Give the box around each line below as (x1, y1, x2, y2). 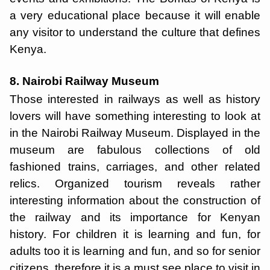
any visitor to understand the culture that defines (10, 26, 260, 39)
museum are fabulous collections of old (10, 143, 260, 156)
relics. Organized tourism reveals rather (10, 177, 260, 190)
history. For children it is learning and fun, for (10, 228, 260, 240)
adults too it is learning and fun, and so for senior (10, 245, 260, 257)
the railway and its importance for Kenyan (10, 211, 260, 224)
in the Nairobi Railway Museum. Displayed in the (10, 127, 260, 139)
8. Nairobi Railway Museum (10, 75, 162, 87)
